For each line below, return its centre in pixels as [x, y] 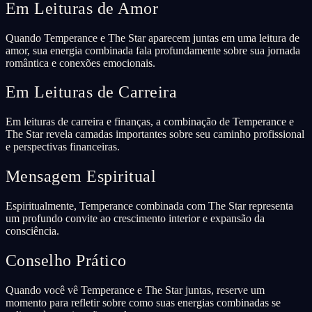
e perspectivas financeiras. [63, 147]
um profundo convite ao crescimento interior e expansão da [135, 219]
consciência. [32, 231]
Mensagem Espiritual [81, 177]
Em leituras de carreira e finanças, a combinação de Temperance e [150, 122]
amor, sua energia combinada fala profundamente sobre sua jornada [153, 50]
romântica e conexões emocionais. [80, 63]
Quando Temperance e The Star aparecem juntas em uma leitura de [153, 38]
